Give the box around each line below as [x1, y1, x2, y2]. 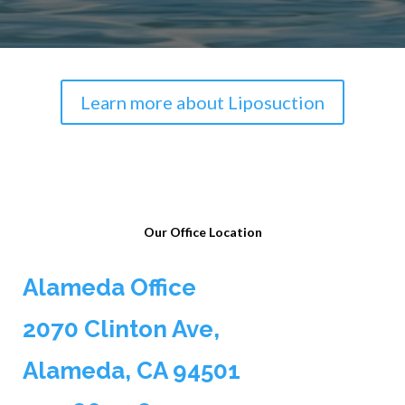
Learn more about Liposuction [80, 91, 325, 113]
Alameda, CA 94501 [22, 357, 240, 384]
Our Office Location [143, 224, 262, 240]
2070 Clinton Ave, [22, 316, 220, 343]
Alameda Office [22, 274, 196, 301]
